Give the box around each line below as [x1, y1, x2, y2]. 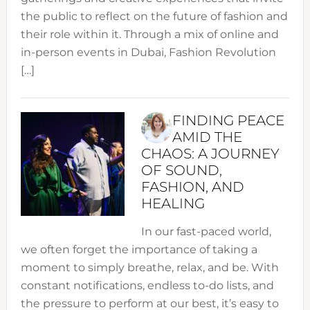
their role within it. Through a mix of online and [20, 28, 279, 42]
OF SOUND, [140, 162, 222, 179]
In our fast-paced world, [140, 225, 271, 239]
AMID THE [172, 129, 242, 146]
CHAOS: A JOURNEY [140, 145, 280, 163]
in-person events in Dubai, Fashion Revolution [20, 46, 276, 60]
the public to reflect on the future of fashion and [20, 10, 288, 24]
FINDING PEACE [172, 112, 284, 129]
